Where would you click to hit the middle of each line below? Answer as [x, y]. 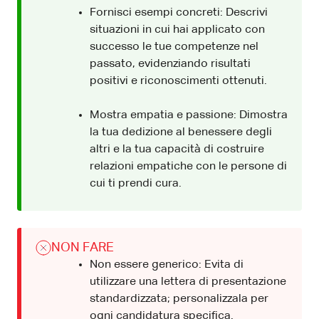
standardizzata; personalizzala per [179, 299]
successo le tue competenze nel [174, 47]
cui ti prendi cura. [136, 183]
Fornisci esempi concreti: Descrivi [179, 12]
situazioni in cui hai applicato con [177, 30]
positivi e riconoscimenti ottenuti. [178, 81]
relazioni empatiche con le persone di [188, 166]
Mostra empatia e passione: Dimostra [189, 115]
